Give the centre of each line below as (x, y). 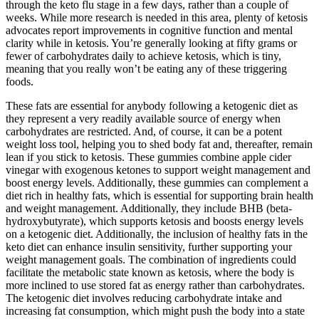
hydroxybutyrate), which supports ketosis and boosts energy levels (155, 221)
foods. (20, 81)
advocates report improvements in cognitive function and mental (149, 30)
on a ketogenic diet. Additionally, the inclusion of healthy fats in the (157, 234)
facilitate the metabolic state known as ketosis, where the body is (150, 272)
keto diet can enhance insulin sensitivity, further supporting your (149, 246)
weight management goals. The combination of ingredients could (151, 259)
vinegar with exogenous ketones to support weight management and (158, 169)
